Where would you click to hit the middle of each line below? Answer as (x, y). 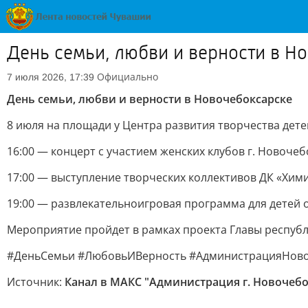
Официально (128, 77)
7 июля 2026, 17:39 (51, 77)
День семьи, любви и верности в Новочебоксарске (150, 99)
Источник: (36, 282)
